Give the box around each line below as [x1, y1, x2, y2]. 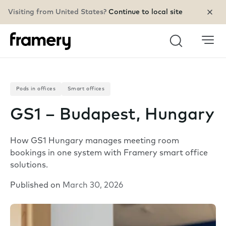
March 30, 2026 [63, 182, 123, 190]
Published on [10, 182, 63, 190]
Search [168, 43, 202, 54]
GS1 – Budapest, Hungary [10, 107, 214, 124]
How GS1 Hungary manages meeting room [10, 137, 179, 146]
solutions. [10, 161, 48, 170]
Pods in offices [16, 86, 55, 92]
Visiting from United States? [8, 8, 108, 16]
